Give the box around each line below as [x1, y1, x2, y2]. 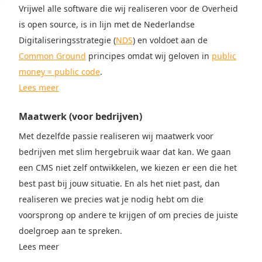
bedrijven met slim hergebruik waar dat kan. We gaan [19, 146, 231, 157]
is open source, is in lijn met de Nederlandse [19, 19, 195, 30]
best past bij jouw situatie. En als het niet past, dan [19, 178, 220, 189]
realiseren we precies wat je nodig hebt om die [19, 194, 204, 205]
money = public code [19, 66, 100, 77]
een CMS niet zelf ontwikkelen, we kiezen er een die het [19, 162, 237, 173]
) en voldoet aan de [133, 35, 208, 46]
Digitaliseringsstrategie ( [19, 35, 116, 46]
